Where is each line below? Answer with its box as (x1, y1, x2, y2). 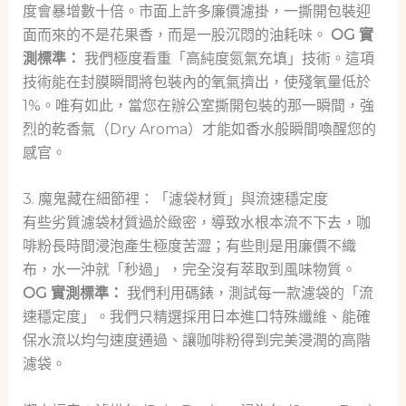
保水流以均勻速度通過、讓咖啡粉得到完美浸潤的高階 (22, 332, 371, 350)
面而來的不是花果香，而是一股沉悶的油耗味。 (22, 25, 331, 43)
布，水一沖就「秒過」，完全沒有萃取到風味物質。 (22, 261, 356, 279)
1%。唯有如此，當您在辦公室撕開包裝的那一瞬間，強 (22, 96, 374, 114)
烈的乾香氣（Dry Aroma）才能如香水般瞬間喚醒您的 (22, 120, 376, 138)
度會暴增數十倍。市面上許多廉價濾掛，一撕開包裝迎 (22, 2, 371, 20)
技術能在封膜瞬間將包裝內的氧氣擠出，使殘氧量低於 (22, 72, 371, 91)
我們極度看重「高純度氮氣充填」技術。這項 (80, 49, 374, 67)
